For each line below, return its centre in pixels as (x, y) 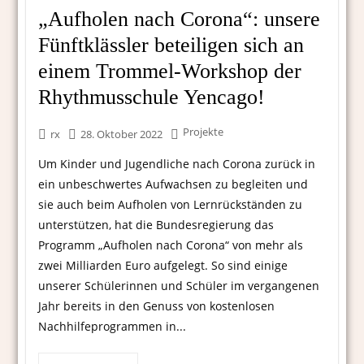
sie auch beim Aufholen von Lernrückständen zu (171, 205)
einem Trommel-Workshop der (170, 71)
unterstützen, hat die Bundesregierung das (156, 225)
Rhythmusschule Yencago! (152, 97)
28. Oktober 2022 (122, 134)
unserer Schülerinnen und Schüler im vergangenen (179, 286)
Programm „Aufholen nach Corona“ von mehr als (171, 245)
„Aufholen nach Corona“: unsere (180, 19)
